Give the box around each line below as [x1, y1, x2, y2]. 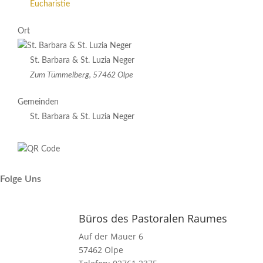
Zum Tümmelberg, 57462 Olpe [30, 71, 133, 79]
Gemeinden [18, 98, 59, 106]
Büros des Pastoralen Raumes [79, 211, 228, 225]
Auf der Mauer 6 [79, 231, 144, 242]
